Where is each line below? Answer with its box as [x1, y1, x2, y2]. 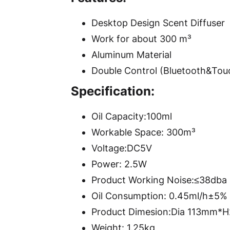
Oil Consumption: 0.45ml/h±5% [91, 190, 227, 202]
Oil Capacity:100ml [91, 111, 172, 122]
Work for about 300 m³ [91, 33, 191, 45]
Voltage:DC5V [91, 143, 152, 154]
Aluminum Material [91, 49, 171, 61]
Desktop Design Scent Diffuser [91, 17, 225, 29]
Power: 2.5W [91, 159, 147, 170]
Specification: [71, 84, 155, 99]
